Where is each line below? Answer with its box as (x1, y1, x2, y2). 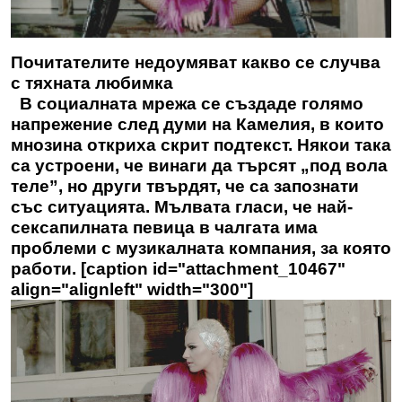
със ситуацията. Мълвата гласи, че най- (11, 197, 353, 216)
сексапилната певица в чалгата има (11, 217, 318, 237)
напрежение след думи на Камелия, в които (11, 114, 384, 134)
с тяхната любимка (11, 73, 173, 92)
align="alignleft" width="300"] (11, 279, 253, 299)
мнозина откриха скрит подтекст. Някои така (11, 135, 391, 154)
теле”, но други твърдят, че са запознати (11, 176, 359, 196)
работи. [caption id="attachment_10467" (11, 258, 345, 278)
